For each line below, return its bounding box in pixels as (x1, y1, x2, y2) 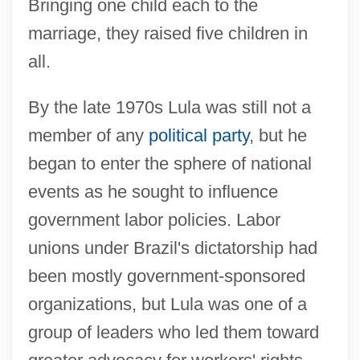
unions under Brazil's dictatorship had (27, 237, 317, 258)
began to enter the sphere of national (27, 153, 312, 174)
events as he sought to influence (27, 181, 278, 202)
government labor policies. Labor (27, 209, 280, 230)
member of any (27, 125, 149, 145)
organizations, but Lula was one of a (27, 293, 307, 314)
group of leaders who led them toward (27, 321, 319, 342)
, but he (248, 125, 307, 145)
